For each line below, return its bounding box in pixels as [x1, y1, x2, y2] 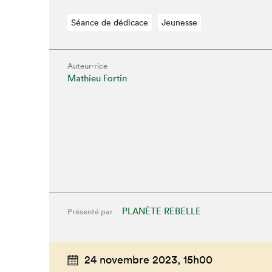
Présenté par [67, 206, 113, 217]
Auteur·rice [67, 61, 107, 72]
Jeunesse [161, 17, 197, 29]
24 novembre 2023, [84, 253, 180, 267]
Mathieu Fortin [67, 72, 127, 84]
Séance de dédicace [70, 17, 148, 29]
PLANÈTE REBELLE [121, 205, 201, 217]
